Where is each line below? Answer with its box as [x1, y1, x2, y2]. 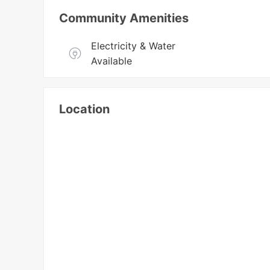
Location [59, 102, 110, 117]
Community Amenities [59, 11, 189, 26]
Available [91, 54, 133, 67]
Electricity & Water [91, 39, 176, 52]
